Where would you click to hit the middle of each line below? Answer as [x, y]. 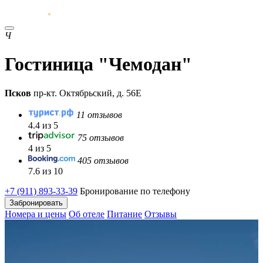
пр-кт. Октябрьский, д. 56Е [86, 93]
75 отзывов [101, 137]
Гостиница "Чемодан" [98, 64]
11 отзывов [99, 114]
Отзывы [161, 214]
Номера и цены [36, 214]
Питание [124, 214]
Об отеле [87, 214]
